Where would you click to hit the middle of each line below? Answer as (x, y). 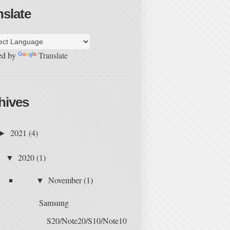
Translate (53, 55)
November (65, 180)
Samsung (54, 202)
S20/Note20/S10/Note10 (87, 220)
